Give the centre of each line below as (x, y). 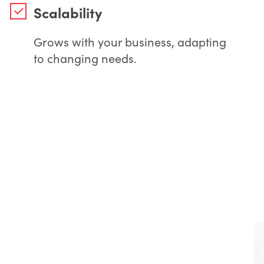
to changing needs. (85, 58)
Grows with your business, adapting (130, 41)
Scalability (67, 12)
